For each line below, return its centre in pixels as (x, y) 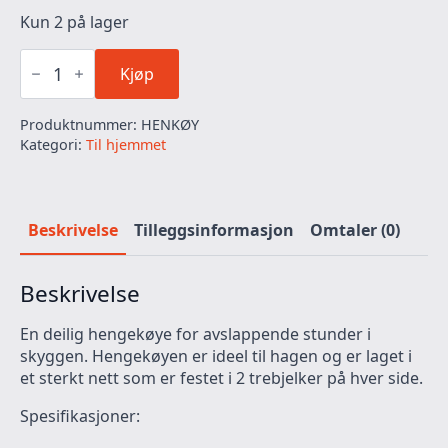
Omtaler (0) (355, 230)
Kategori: (53, 145)
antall (43, 75)
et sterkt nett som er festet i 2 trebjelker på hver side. (223, 378)
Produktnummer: (80, 125)
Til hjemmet (126, 145)
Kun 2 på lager (74, 22)
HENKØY (170, 125)
